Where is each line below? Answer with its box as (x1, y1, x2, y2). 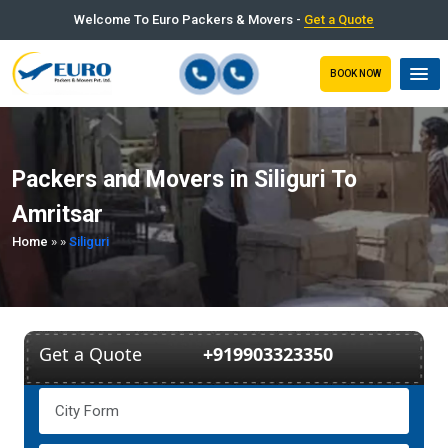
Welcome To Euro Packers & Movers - (74, 12, 304, 27)
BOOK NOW (330, 67, 381, 79)
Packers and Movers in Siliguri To (12, 166, 357, 194)
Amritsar (12, 201, 103, 229)
